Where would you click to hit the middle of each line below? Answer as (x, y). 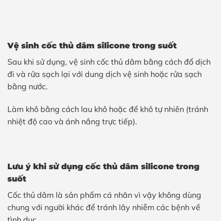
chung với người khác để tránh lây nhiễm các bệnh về (104, 207)
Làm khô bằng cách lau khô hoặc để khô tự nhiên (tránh (108, 109)
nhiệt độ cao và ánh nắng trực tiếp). (72, 121)
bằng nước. (28, 87)
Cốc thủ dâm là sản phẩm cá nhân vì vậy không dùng (104, 195)
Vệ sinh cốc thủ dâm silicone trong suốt (92, 46)
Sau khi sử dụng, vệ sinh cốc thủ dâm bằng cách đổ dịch (109, 62)
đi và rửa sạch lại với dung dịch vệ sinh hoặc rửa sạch (105, 74)
